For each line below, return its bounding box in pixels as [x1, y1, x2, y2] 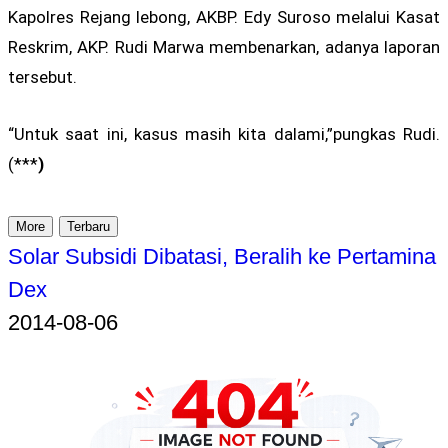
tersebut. [8, 67, 77, 88]
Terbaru [67, 218, 110, 234]
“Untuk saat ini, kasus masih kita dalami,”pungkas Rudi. [8, 124, 440, 145]
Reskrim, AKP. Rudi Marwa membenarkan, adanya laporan [8, 37, 440, 58]
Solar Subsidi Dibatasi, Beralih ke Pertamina [8, 243, 436, 269]
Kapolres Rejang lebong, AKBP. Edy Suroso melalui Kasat [8, 7, 440, 28]
